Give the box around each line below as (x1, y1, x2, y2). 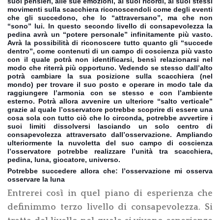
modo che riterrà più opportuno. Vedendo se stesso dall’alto (7, 63, 213, 72)
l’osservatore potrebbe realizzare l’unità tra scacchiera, (7, 147, 213, 155)
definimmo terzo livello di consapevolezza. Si (7, 202, 213, 212)
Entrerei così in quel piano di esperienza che (7, 188, 213, 198)
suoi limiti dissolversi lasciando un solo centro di (7, 122, 213, 130)
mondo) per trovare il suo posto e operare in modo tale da (7, 80, 213, 88)
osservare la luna (7, 175, 65, 183)
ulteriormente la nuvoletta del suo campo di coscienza (7, 138, 213, 147)
